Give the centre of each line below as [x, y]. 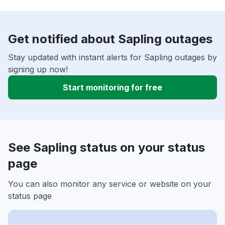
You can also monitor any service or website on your [110, 184]
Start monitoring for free [113, 88]
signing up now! [38, 70]
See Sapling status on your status [106, 148]
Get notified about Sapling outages [110, 39]
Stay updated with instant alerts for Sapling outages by [113, 58]
